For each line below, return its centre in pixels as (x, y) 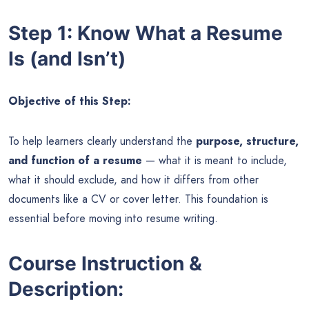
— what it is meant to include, (215, 161)
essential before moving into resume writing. (113, 219)
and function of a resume (75, 161)
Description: (66, 289)
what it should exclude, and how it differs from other (133, 180)
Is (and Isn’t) (67, 59)
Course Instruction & (105, 263)
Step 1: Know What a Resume (146, 33)
